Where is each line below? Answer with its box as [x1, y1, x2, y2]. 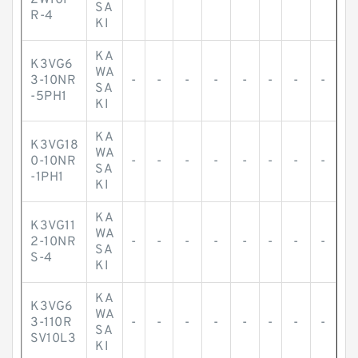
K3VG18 [30, 137, 78, 153]
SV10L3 [30, 331, 76, 347]
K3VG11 [30, 218, 75, 234]
